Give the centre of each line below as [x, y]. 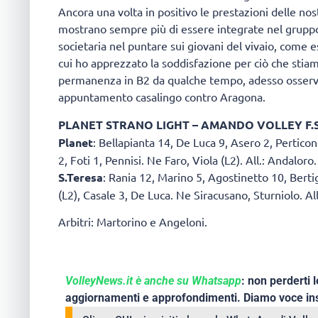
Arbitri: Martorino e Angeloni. [133, 222]
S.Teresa [81, 177]
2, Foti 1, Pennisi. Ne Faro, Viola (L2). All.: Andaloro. [187, 159]
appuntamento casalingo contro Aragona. [162, 97]
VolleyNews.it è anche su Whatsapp [153, 281]
